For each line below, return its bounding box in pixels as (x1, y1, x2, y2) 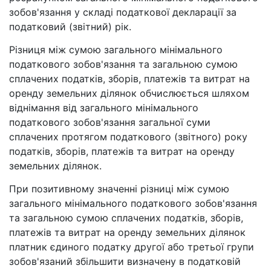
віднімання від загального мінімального (9, 102, 198, 114)
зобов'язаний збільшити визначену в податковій (9, 255, 241, 268)
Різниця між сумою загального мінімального (9, 44, 223, 56)
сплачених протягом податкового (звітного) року (9, 131, 247, 143)
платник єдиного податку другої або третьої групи (9, 241, 254, 253)
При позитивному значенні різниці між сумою (9, 183, 229, 195)
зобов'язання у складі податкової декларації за (9, 6, 237, 19)
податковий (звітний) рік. (9, 21, 131, 33)
